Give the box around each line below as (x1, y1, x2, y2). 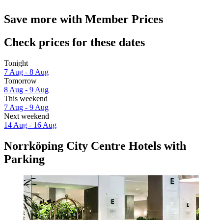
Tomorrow (4, 76, 37, 85)
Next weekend (4, 111, 49, 120)
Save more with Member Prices (4, 12, 163, 26)
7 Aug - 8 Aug (4, 67, 49, 76)
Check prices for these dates (4, 35, 145, 49)
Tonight (4, 58, 28, 67)
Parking (4, 152, 45, 165)
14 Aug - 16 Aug (4, 120, 56, 129)
